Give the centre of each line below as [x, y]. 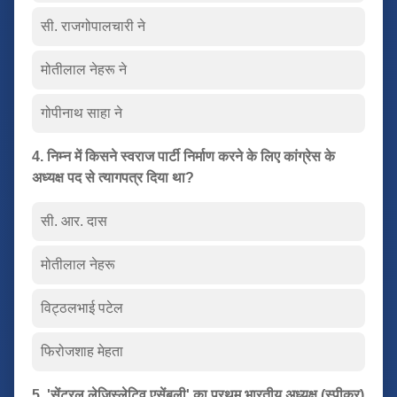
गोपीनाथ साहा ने [82, 113]
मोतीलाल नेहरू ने [84, 69]
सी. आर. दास [74, 221]
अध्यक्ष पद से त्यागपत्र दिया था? [113, 177]
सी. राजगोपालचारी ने [93, 26]
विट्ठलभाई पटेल [82, 307]
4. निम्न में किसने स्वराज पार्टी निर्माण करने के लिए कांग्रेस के [183, 156]
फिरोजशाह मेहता [82, 351]
